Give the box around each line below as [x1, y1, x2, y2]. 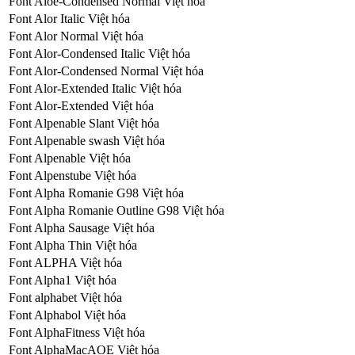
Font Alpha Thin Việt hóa [9, 238, 137, 252]
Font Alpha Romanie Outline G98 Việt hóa [9, 203, 224, 217]
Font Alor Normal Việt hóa [9, 29, 143, 43]
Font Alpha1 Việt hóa [9, 273, 116, 287]
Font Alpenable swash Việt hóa [9, 133, 165, 147]
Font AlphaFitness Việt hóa [9, 325, 145, 339]
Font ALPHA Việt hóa [9, 255, 122, 269]
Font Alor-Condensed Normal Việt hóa [9, 63, 204, 78]
